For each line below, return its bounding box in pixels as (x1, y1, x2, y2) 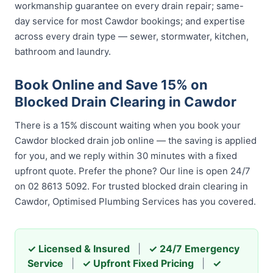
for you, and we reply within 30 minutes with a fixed (15, 150, 237, 161)
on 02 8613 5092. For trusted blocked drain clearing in (15, 180, 248, 192)
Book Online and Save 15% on (15, 77, 208, 93)
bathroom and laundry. (15, 46, 111, 57)
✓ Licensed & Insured (27, 243, 130, 255)
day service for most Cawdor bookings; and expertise (15, 15, 245, 27)
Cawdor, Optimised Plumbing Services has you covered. (15, 196, 256, 207)
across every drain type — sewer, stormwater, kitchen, (15, 30, 249, 42)
